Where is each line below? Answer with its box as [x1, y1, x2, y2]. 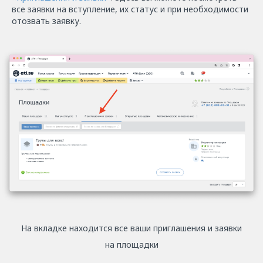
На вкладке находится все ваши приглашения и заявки [21, 222, 242, 234]
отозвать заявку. [12, 15, 81, 27]
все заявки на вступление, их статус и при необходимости [12, 4, 248, 15]
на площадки [104, 239, 159, 251]
